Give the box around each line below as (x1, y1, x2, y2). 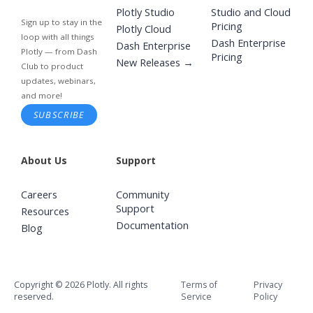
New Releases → (115, 56, 194, 69)
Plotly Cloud (115, 22, 171, 36)
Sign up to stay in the (21, 17, 102, 27)
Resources (21, 204, 69, 218)
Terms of (180, 278, 217, 291)
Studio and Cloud (210, 6, 291, 19)
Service (180, 290, 212, 303)
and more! (21, 90, 62, 101)
